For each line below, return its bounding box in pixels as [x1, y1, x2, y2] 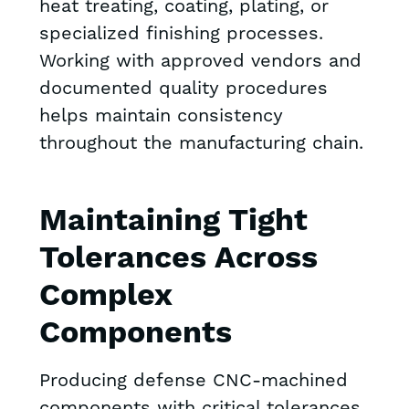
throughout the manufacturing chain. [38, 131, 363, 156]
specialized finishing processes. [38, 22, 323, 47]
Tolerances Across [38, 239, 318, 279]
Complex [38, 277, 172, 317]
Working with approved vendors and [38, 49, 362, 74]
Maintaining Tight [38, 202, 308, 242]
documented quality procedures [38, 77, 328, 101]
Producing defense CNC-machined [38, 369, 348, 393]
